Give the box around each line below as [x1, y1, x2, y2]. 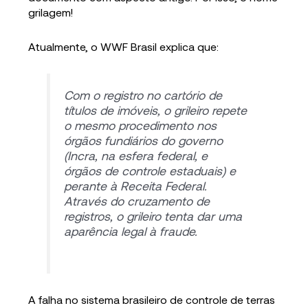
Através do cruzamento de [63, 193, 210, 209]
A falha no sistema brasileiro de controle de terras [28, 292, 276, 306]
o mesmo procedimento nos [63, 118, 217, 133]
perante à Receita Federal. [63, 178, 207, 194]
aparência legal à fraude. [63, 223, 197, 239]
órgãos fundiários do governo [63, 133, 223, 148]
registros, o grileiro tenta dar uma [63, 208, 242, 224]
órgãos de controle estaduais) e [63, 163, 236, 179]
